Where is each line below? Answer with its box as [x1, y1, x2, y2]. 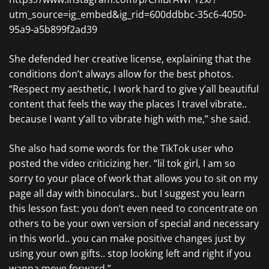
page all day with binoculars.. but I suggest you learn [9, 187, 245, 200]
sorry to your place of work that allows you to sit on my [9, 172, 258, 185]
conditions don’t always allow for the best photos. [9, 67, 234, 80]
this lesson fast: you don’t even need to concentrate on [9, 202, 258, 215]
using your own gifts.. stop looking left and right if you [9, 247, 251, 260]
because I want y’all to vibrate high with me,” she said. [9, 112, 250, 125]
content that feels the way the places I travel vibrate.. [9, 97, 247, 110]
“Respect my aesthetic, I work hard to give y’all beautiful [9, 82, 259, 95]
